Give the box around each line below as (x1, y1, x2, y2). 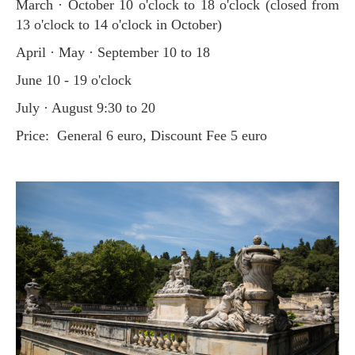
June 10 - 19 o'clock (21, 71, 132, 88)
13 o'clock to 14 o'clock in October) (16, 16, 222, 32)
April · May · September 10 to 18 (26, 44, 210, 60)
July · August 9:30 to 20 (21, 99, 155, 116)
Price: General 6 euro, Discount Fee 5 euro (24, 127, 267, 143)
